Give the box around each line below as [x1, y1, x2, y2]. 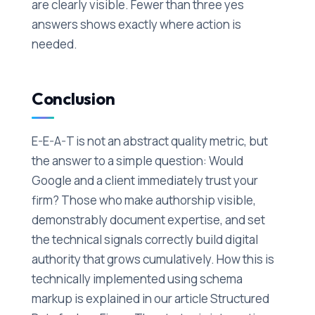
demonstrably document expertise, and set [31, 211, 265, 228]
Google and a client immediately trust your [31, 172, 258, 188]
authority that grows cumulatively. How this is [31, 250, 274, 267]
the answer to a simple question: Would [31, 152, 243, 169]
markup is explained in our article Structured [31, 290, 269, 307]
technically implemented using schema [31, 270, 243, 287]
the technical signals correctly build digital [31, 231, 258, 247]
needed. [31, 35, 77, 52]
